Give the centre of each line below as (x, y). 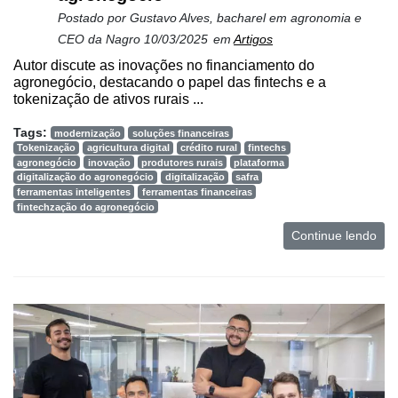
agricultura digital (128, 148)
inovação (109, 162)
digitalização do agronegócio (86, 177)
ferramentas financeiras (197, 192)
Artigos (253, 39)
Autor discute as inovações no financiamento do (164, 65)
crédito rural (208, 148)
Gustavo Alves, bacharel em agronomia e (246, 17)
